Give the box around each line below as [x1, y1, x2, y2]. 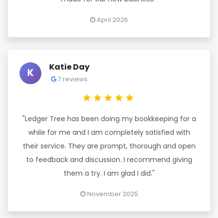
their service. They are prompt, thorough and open [22, 141, 196, 151]
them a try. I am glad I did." [63, 168, 155, 178]
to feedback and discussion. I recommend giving [26, 155, 192, 164]
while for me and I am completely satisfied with [28, 127, 190, 137]
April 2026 [95, 16, 128, 24]
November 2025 [85, 190, 138, 198]
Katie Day [49, 61, 90, 73]
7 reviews [56, 75, 88, 83]
